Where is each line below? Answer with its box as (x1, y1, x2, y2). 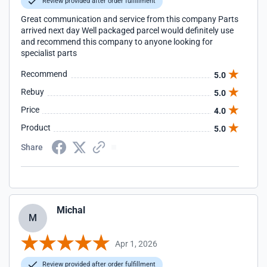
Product (21, 123, 51, 132)
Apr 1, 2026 (115, 238, 157, 249)
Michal (57, 204, 85, 216)
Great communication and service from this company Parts (21, 14, 238, 24)
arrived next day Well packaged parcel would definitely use (21, 26, 234, 35)
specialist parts (21, 48, 77, 58)
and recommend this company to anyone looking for (21, 37, 213, 46)
